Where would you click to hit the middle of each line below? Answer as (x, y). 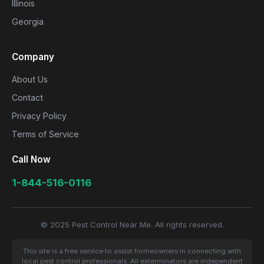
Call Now (31, 159)
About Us (30, 79)
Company (33, 57)
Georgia (28, 22)
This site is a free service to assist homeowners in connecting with (132, 251)
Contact (27, 98)
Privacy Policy (39, 116)
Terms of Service (45, 134)
